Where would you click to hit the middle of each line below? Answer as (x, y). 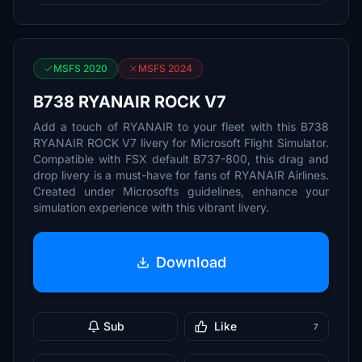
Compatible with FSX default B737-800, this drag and (181, 159)
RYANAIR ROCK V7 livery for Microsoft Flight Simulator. (181, 143)
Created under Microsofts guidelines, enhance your (181, 191)
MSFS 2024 (165, 68)
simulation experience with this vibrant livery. (151, 207)
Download (191, 262)
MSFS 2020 (80, 68)
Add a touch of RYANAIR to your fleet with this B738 (181, 126)
